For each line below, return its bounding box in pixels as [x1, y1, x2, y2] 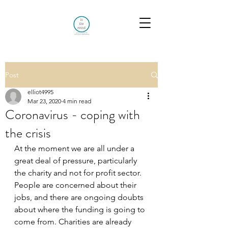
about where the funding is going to [14, 205, 147, 214]
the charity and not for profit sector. [14, 168, 144, 178]
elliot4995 [27, 88, 53, 96]
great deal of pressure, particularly [14, 156, 139, 165]
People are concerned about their [14, 180, 138, 190]
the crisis [5, 124, 51, 142]
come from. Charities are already [14, 217, 133, 226]
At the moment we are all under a [14, 144, 136, 153]
